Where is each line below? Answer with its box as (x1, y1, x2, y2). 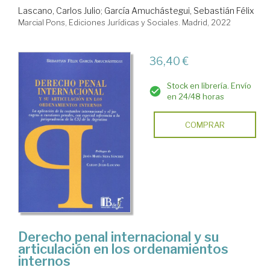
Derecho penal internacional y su (18, 228, 219, 245)
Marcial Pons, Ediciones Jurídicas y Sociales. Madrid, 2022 (18, 17, 231, 28)
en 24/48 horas (166, 92, 224, 102)
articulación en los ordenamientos (18, 240, 228, 257)
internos (18, 253, 71, 269)
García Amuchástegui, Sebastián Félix (104, 5, 254, 16)
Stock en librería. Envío (166, 81, 251, 91)
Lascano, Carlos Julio (18, 5, 101, 16)
